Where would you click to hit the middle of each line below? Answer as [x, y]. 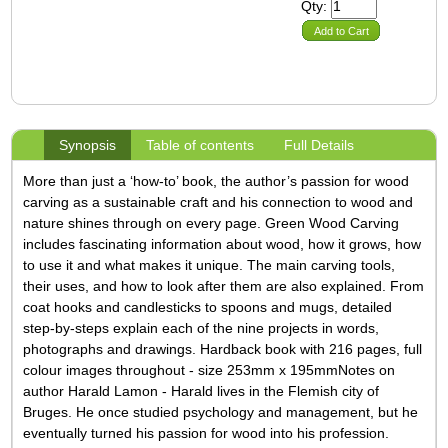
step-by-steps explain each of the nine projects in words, [201, 327]
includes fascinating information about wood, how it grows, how [222, 243]
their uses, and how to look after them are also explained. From [224, 285]
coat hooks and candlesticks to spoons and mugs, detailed [208, 306]
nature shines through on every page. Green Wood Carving [211, 222]
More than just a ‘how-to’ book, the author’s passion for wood [216, 180]
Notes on [367, 369]
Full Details [319, 144]
